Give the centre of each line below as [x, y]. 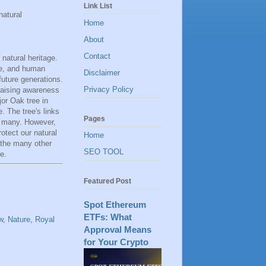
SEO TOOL [104, 152]
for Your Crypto [116, 242]
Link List [98, 6]
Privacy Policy [109, 89]
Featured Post [107, 181]
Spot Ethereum [115, 204]
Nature [19, 220]
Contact [97, 56]
